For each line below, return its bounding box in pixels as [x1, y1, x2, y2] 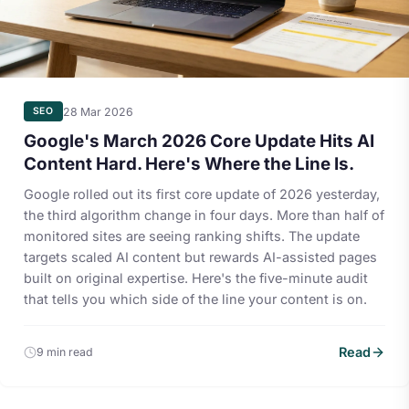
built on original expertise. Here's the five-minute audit [23, 269, 368, 286]
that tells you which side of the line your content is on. [23, 290, 367, 307]
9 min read [36, 345, 93, 360]
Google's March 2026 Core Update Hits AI [23, 130, 374, 152]
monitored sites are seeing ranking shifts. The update [23, 227, 360, 244]
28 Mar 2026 [62, 104, 133, 119]
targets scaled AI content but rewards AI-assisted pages [23, 248, 377, 265]
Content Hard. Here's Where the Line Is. [23, 152, 354, 174]
